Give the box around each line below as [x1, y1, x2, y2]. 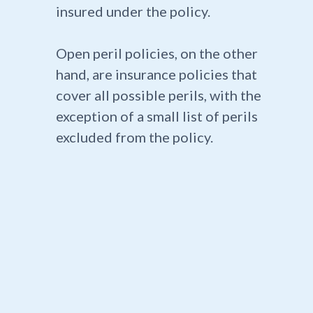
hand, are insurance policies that [55, 66, 257, 83]
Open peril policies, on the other [55, 45, 258, 62]
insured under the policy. [55, 3, 210, 20]
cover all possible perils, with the [55, 87, 261, 104]
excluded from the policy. [55, 129, 213, 146]
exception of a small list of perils [55, 108, 258, 125]
